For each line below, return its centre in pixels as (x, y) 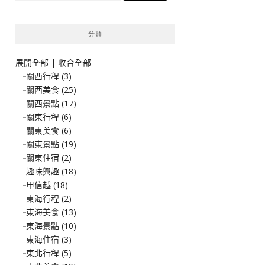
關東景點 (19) (51, 144)
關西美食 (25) (51, 90)
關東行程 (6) (49, 117)
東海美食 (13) (51, 212)
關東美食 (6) (49, 130)
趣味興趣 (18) (51, 171)
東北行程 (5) (49, 253)
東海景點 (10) (51, 226)
